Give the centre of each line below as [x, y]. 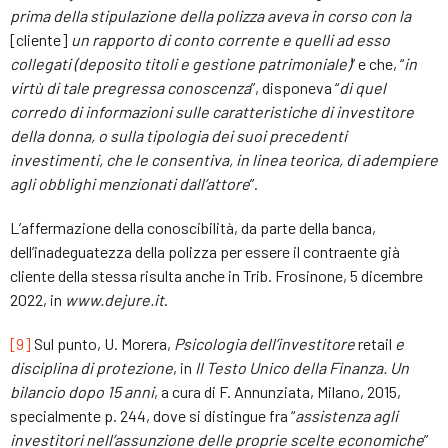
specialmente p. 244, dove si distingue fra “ [152, 415]
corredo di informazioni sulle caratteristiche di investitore [212, 111]
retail [375, 343]
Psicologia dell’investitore [266, 343]
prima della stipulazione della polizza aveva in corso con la [210, 15]
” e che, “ [377, 63]
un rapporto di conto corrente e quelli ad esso [230, 39]
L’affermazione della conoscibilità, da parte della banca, [193, 227]
